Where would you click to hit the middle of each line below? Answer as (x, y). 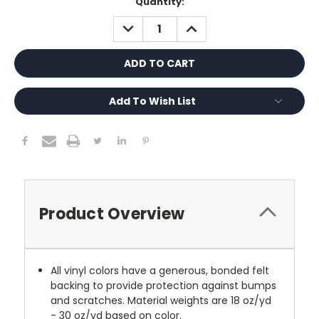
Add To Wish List (152, 101)
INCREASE (205, 23)
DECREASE (143, 23)
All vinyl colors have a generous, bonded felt (160, 270)
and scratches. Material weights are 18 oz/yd (161, 300)
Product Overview (112, 214)
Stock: (31, 15)
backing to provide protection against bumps (164, 285)
